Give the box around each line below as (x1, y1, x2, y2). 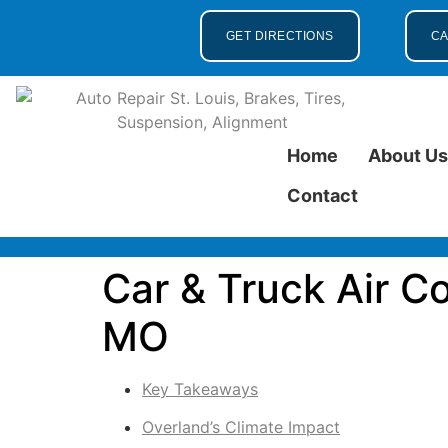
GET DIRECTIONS (225, 29, 334, 43)
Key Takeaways (142, 379, 258, 399)
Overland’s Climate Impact (142, 417, 340, 438)
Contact (287, 185, 359, 206)
